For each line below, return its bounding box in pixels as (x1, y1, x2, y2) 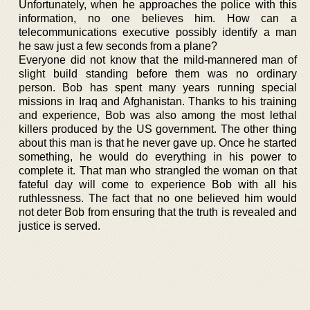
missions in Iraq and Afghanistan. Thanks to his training (19, 95, 297, 107)
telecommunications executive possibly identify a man (19, 26, 297, 38)
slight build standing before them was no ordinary (19, 67, 297, 80)
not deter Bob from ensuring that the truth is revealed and (19, 206, 297, 218)
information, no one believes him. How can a (19, 12, 297, 24)
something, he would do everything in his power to (19, 150, 297, 163)
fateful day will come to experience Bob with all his (19, 178, 297, 190)
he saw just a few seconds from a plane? (19, 39, 217, 52)
